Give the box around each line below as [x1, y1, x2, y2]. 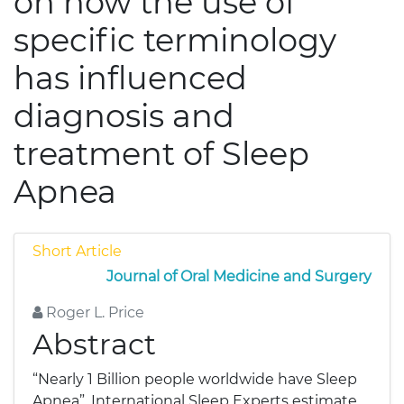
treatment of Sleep [14, 134, 309, 173]
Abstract [32, 326, 156, 362]
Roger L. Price [42, 304, 144, 321]
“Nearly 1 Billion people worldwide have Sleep [32, 371, 357, 388]
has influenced [14, 59, 247, 97]
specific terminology [14, 21, 336, 60]
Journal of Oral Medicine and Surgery [106, 268, 372, 285]
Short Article [32, 243, 122, 260]
